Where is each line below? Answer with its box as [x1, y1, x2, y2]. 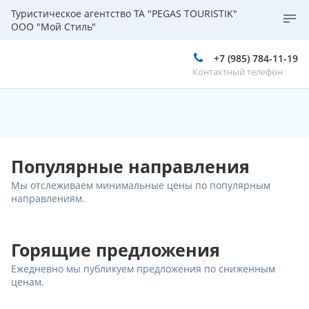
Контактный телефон [192, 66, 283, 78]
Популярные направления [11, 154, 250, 178]
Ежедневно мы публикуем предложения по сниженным [11, 262, 275, 275]
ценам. [11, 275, 44, 288]
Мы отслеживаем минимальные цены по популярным [11, 179, 270, 192]
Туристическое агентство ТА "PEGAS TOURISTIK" [11, 7, 237, 20]
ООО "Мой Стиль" [11, 20, 96, 33]
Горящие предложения [11, 238, 220, 261]
